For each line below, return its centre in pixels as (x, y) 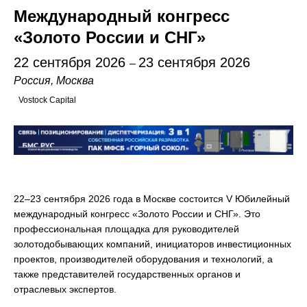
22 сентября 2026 (72, 62)
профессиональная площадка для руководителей (126, 229)
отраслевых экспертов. (65, 289)
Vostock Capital (47, 100)
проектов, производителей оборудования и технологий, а (143, 259)
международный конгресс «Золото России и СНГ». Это (137, 214)
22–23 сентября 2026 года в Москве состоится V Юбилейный (152, 199)
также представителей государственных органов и (127, 274)
